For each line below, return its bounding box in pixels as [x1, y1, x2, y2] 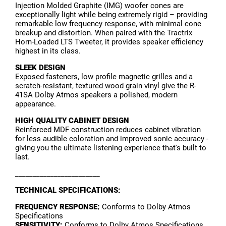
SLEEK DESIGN [15, 63, 66, 73]
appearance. [15, 99, 56, 109]
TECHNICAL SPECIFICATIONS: [15, 186, 121, 195]
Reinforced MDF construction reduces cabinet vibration [15, 125, 201, 135]
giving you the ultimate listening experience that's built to [15, 143, 206, 153]
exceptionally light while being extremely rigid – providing [15, 10, 207, 20]
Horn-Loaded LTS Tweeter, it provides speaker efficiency [15, 37, 203, 47]
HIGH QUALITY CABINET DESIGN [15, 116, 129, 126]
